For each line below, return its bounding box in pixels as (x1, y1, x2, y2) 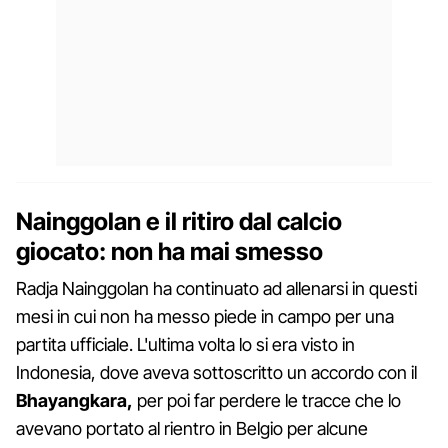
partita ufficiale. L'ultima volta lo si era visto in (16, 333, 355, 355)
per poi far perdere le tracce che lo (133, 389, 401, 411)
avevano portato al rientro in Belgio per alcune (16, 417, 368, 439)
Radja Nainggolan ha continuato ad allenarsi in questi (16, 277, 417, 299)
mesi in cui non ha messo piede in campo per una (16, 305, 394, 327)
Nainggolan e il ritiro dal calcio (16, 206, 342, 236)
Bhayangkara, (16, 389, 133, 411)
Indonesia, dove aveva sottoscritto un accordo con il (16, 361, 417, 383)
